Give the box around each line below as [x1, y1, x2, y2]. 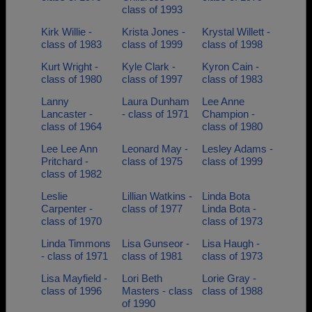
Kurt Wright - [41, 61, 98, 72]
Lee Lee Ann [41, 143, 97, 155]
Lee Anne [202, 95, 244, 107]
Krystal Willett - [202, 26, 270, 38]
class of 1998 [202, 38, 263, 50]
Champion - [202, 108, 255, 120]
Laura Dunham [121, 95, 189, 107]
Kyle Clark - [121, 61, 175, 72]
